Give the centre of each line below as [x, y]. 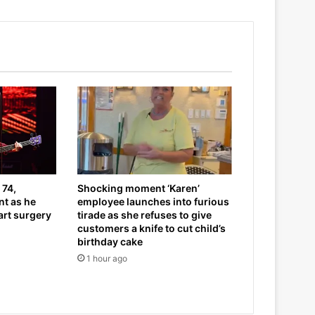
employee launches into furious [153, 201]
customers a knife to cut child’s [151, 228]
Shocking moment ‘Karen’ [138, 188]
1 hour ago [107, 258]
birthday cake [110, 241]
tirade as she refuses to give [144, 214]
